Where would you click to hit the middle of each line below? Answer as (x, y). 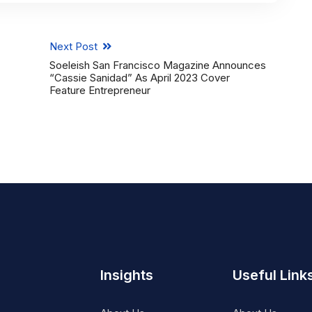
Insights (127, 275)
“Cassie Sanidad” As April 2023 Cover (139, 78)
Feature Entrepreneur (100, 91)
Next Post (75, 47)
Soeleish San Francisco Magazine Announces (157, 65)
